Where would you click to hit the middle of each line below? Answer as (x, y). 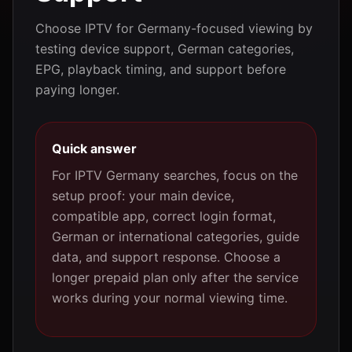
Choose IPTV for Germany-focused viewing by (174, 28)
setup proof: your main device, (143, 196)
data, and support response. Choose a (166, 257)
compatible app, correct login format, (164, 216)
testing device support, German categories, (165, 49)
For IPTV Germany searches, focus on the (175, 175)
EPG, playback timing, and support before (161, 69)
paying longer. (77, 90)
